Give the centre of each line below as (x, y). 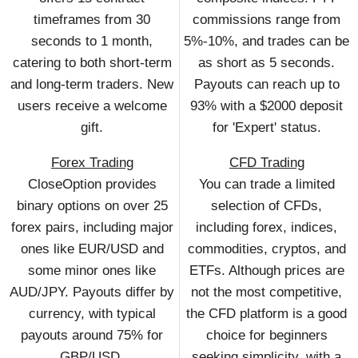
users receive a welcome (92, 105)
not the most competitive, (267, 292)
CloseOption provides (92, 184)
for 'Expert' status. (267, 127)
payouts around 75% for (92, 335)
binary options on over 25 (92, 205)
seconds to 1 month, (92, 41)
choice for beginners (267, 335)
